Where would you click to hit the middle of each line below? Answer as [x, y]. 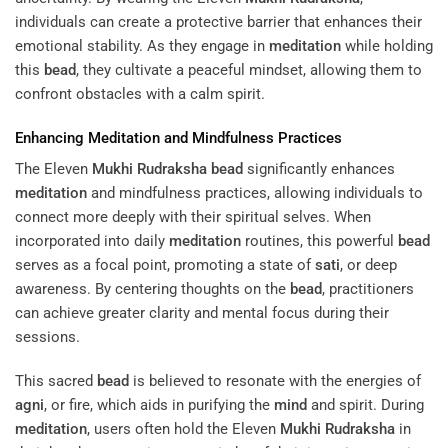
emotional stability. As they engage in [142, 46]
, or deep [368, 265]
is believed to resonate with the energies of [275, 380]
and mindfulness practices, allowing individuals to [255, 193]
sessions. [47, 337]
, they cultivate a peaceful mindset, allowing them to [249, 70]
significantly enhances [319, 169]
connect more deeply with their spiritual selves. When [193, 217]
